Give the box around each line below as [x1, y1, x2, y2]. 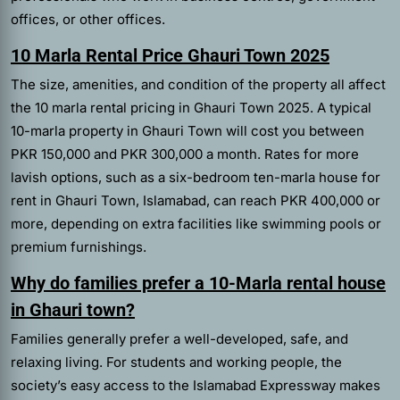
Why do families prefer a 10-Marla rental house [11, 272, 386, 294]
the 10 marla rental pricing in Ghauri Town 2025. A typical [11, 99, 371, 116]
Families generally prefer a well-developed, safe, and [11, 330, 348, 347]
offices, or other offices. [11, 11, 165, 28]
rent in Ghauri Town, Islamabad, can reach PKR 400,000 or [11, 192, 380, 209]
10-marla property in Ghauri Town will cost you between [11, 122, 364, 139]
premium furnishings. [11, 238, 146, 255]
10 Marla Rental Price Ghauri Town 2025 [11, 45, 329, 66]
